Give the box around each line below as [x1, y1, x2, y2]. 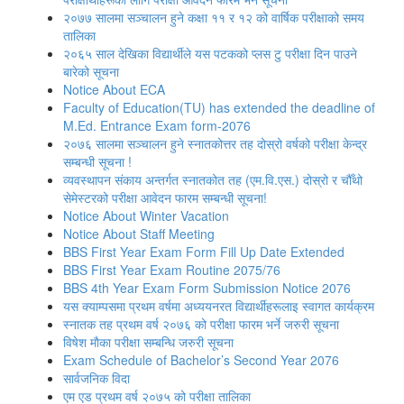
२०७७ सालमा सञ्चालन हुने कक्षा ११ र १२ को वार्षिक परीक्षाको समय [63, 8, 364, 26]
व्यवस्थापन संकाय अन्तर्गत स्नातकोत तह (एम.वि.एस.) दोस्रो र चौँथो [63, 170, 363, 188]
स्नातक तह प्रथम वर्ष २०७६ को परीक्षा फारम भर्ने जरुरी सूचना [63, 315, 339, 333]
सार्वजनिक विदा [63, 369, 130, 387]
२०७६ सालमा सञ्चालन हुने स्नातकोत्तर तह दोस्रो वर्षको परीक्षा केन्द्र [63, 134, 367, 152]
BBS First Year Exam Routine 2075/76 [63, 261, 280, 279]
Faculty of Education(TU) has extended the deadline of [63, 98, 375, 116]
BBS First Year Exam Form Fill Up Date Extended [63, 243, 344, 261]
